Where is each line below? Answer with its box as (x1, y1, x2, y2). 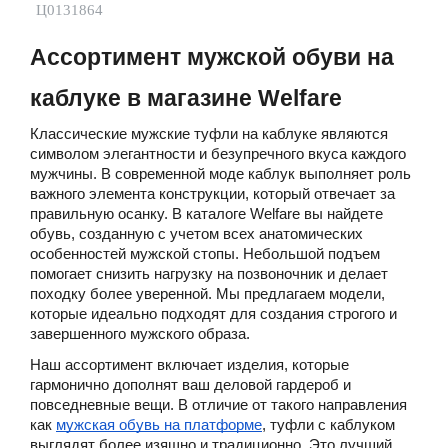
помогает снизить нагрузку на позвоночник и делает (30, 265, 388, 282)
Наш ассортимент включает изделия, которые (30, 356, 349, 373)
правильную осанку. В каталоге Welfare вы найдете (30, 205, 383, 222)
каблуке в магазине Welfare (30, 84, 342, 111)
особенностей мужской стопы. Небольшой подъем (30, 245, 380, 262)
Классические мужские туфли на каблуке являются (30, 125, 388, 142)
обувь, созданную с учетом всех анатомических (30, 225, 363, 242)
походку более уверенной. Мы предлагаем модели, (30, 285, 385, 302)
